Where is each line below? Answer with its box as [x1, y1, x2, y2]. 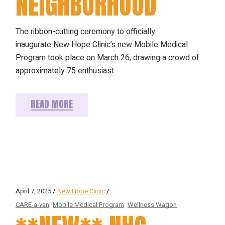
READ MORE [31, 97, 73, 111]
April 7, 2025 [16, 186, 52, 196]
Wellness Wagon [128, 200, 177, 209]
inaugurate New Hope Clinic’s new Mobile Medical [16, 39, 188, 51]
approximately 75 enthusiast [16, 65, 115, 77]
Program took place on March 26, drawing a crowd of [16, 52, 200, 64]
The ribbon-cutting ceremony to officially [16, 26, 156, 38]
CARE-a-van [16, 200, 50, 209]
